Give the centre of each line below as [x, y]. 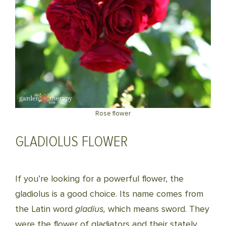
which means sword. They [157, 209]
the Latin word [45, 209]
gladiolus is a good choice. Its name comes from [109, 194]
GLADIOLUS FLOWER [71, 142]
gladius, [90, 209]
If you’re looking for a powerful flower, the [99, 179]
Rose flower [113, 114]
